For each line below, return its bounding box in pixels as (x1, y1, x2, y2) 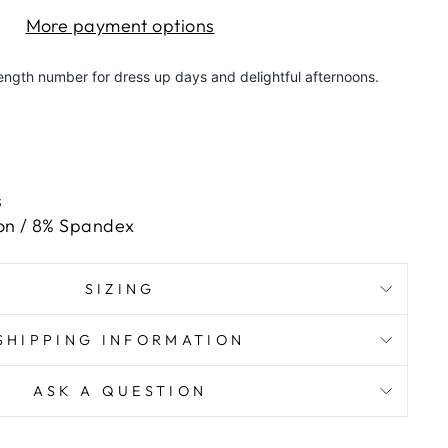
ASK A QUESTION (32, 382, 208, 400)
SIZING (84, 280, 156, 298)
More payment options (25, 14, 215, 37)
